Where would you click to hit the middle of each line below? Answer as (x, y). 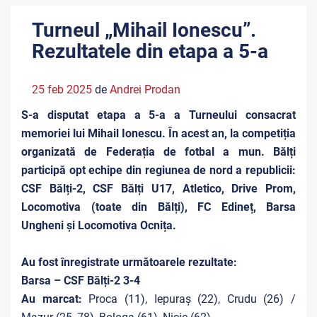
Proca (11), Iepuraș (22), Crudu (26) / (189, 299)
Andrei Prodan (145, 90)
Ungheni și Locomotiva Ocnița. (99, 225)
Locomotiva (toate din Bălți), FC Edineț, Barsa (158, 207)
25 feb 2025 (62, 90)
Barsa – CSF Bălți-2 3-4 (81, 281)
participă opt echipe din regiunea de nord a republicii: (158, 170)
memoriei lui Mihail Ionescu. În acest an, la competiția (158, 133)
